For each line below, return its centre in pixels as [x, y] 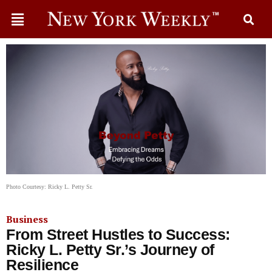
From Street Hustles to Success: [118, 234]
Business [27, 219]
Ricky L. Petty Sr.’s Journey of [110, 250]
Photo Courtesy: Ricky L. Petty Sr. [49, 187]
